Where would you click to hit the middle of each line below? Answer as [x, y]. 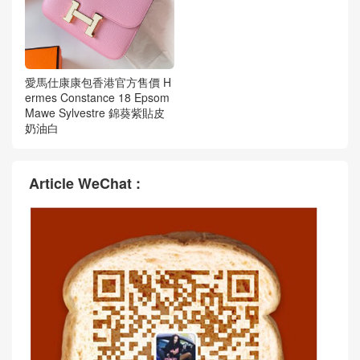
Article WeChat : [85, 183]
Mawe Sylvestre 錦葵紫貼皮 [95, 112]
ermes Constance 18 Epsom [97, 97]
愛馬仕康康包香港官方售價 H [98, 82]
